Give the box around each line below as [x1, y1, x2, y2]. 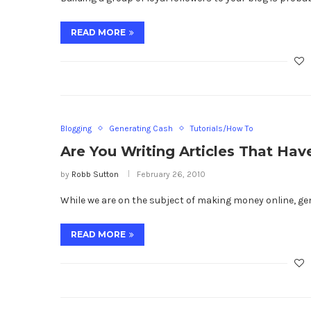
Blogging [60, 123, 92, 133]
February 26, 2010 [137, 169, 205, 179]
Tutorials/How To [190, 123, 253, 133]
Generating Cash [109, 123, 173, 133]
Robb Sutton [72, 169, 119, 179]
